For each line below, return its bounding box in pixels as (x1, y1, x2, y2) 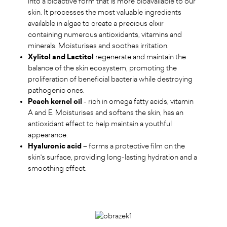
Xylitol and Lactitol (28, 52, 94, 61)
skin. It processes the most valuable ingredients (28, 8, 181, 17)
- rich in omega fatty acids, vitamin (82, 97, 194, 106)
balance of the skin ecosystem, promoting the (28, 63, 177, 72)
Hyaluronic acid (28, 141, 82, 150)
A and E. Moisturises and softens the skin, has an (28, 108, 183, 117)
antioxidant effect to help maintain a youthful (28, 119, 172, 128)
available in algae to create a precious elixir (28, 19, 164, 28)
